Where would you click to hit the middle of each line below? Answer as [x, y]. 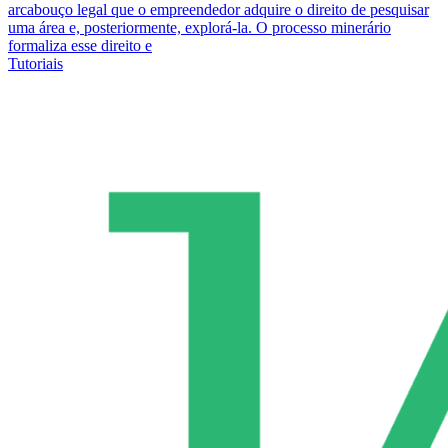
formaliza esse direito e [80, 45]
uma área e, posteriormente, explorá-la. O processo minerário [199, 27]
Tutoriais [35, 63]
